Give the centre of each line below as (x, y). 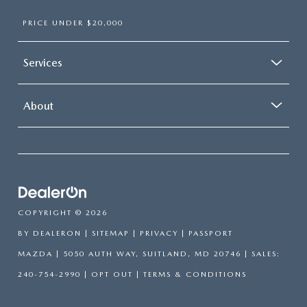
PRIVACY (159, 233)
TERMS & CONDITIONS (195, 274)
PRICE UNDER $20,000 (73, 23)
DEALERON (57, 233)
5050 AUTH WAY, (99, 254)
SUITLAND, (165, 254)
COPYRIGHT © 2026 (63, 212)
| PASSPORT (206, 233)
